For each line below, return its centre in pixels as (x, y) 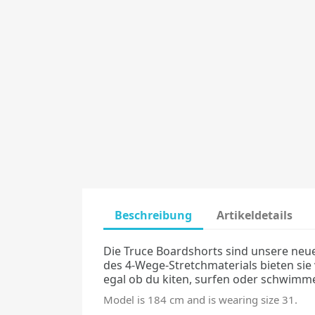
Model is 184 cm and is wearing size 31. (200, 300)
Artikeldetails (255, 215)
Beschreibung (153, 215)
